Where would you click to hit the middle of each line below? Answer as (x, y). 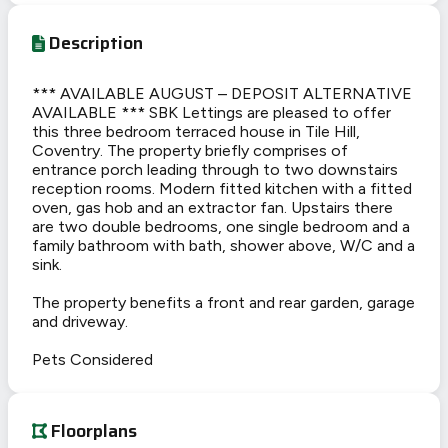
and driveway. (80, 322)
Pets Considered (92, 360)
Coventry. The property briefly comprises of (190, 151)
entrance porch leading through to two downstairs (215, 170)
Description (96, 43)
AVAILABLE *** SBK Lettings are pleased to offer (211, 113)
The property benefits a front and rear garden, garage (223, 303)
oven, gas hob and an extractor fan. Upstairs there (212, 208)
